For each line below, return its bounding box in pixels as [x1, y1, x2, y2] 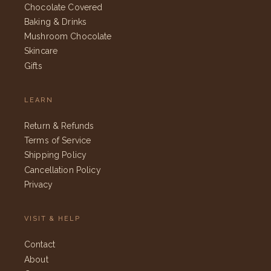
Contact [24, 240, 55, 250]
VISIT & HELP [24, 215, 80, 223]
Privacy [24, 180, 53, 190]
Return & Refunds [24, 120, 94, 131]
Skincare [24, 46, 58, 56]
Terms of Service [24, 135, 91, 146]
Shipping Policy [24, 150, 87, 160]
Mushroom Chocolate [24, 31, 112, 42]
